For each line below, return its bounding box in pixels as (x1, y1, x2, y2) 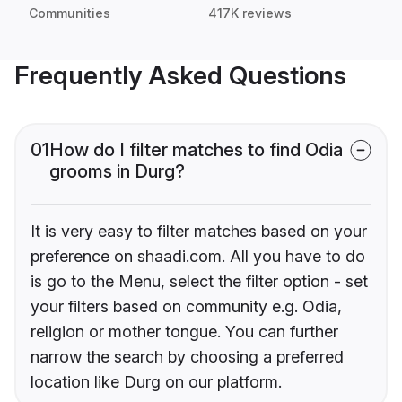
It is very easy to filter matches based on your (31, 222, 367, 241)
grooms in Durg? (49, 161, 185, 183)
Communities (29, 5, 110, 22)
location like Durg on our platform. (31, 372, 282, 392)
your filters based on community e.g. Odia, (31, 297, 342, 317)
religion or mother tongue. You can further (31, 322, 338, 342)
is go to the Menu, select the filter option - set (31, 272, 368, 292)
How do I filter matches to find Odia (49, 139, 343, 162)
